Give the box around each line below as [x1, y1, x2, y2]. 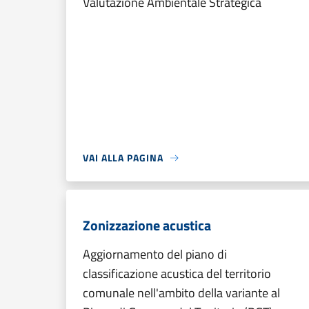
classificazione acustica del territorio [83, 264, 271, 283]
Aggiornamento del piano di [83, 245, 227, 263]
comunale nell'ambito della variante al [83, 283, 280, 302]
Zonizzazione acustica [83, 215, 211, 236]
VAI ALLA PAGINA [83, 150, 163, 165]
